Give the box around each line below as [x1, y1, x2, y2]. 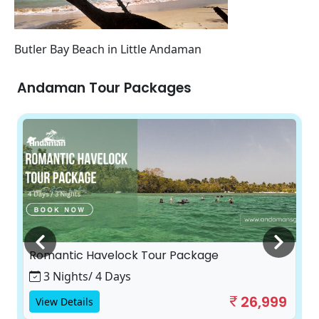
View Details [36, 294, 93, 308]
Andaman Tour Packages [17, 78, 192, 98]
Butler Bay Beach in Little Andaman [14, 41, 202, 58]
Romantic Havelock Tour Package [29, 246, 219, 263]
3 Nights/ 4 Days [43, 268, 131, 284]
